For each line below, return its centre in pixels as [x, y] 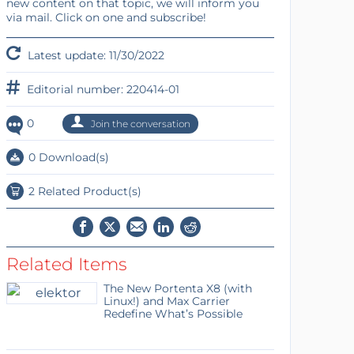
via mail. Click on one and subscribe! [106, 17]
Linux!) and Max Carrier [166, 301]
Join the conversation [139, 124]
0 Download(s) [67, 157]
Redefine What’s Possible [173, 314]
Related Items [66, 264]
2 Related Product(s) [83, 191]
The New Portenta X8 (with [177, 288]
